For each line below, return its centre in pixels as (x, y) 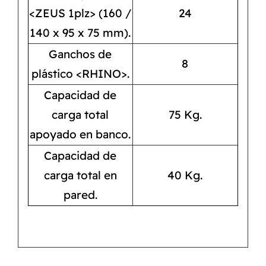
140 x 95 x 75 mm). (80, 33)
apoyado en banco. (80, 134)
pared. (80, 195)
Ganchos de (80, 54)
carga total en (80, 175)
